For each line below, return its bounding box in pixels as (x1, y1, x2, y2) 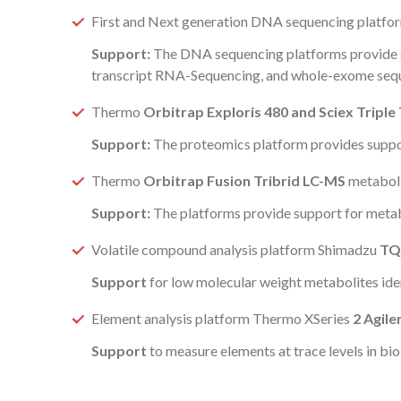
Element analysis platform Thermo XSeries (91, 310, 353, 327)
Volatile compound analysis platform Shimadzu (91, 241, 380, 258)
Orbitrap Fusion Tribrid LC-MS (143, 172, 346, 189)
